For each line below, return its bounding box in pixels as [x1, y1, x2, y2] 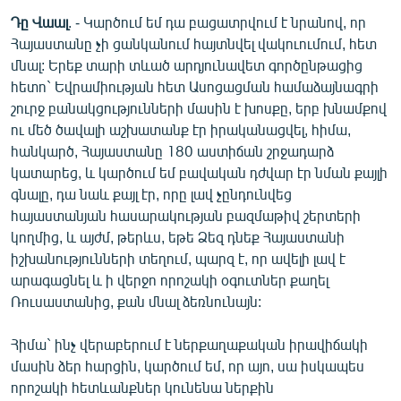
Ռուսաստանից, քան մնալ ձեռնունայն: [11, 292, 261, 310]
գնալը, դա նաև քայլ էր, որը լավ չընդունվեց [11, 184, 292, 202]
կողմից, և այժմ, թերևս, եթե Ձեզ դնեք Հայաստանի [11, 227, 345, 245]
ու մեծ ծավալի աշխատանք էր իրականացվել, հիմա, [11, 120, 351, 138]
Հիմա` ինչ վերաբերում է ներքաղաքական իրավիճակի [11, 335, 368, 353]
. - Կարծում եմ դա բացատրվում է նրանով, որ [68, 13, 366, 30]
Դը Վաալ [11, 13, 68, 30]
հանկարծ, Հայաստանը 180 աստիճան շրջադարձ [11, 141, 334, 159]
